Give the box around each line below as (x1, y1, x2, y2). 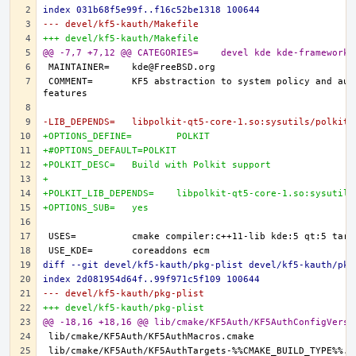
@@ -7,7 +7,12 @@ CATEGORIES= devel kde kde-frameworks (221, 48, 354, 58)
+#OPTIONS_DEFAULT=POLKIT (43, 145, 176, 156)
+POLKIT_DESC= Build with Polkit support (132, 160, 271, 170)
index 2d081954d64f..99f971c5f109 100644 (43, 274, 260, 284)
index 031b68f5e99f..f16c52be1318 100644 (43, 5, 260, 15)
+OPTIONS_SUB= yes (132, 203, 149, 213)
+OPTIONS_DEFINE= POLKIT (176, 131, 210, 141)
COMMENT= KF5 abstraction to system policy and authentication (48, 76, 93, 87)
